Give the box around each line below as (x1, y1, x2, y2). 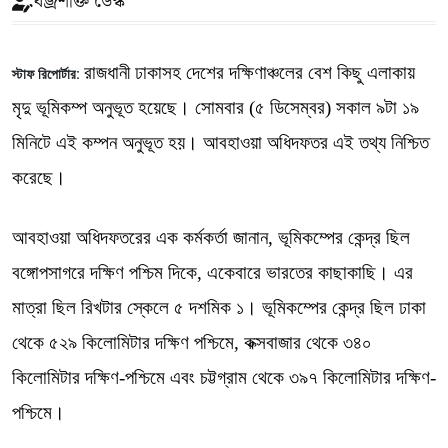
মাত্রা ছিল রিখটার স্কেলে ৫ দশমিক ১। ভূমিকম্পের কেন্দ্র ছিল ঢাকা (12, 297, 426, 318)
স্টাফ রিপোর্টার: (12, 66, 80, 83)
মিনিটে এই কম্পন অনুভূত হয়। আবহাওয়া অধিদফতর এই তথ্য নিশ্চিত (12, 132, 429, 153)
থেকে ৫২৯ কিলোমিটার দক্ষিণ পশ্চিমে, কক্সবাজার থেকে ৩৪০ (12, 332, 372, 353)
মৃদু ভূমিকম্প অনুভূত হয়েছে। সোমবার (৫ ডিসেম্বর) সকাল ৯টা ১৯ (12, 97, 419, 118)
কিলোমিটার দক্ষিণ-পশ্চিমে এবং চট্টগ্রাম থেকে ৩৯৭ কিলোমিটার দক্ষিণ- (12, 367, 436, 388)
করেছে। (12, 167, 66, 188)
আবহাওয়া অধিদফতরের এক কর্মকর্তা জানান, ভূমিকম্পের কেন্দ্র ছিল (12, 227, 410, 248)
